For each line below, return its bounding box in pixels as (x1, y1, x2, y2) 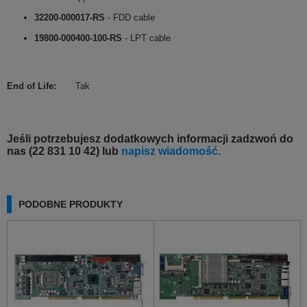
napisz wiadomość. (121, 145, 221, 157)
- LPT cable (122, 33, 171, 43)
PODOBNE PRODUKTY (19, 199, 123, 210)
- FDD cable (105, 12, 155, 23)
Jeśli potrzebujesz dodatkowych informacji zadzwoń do (7, 133, 293, 145)
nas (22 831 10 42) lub (7, 145, 121, 157)
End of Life (7, 81, 53, 91)
